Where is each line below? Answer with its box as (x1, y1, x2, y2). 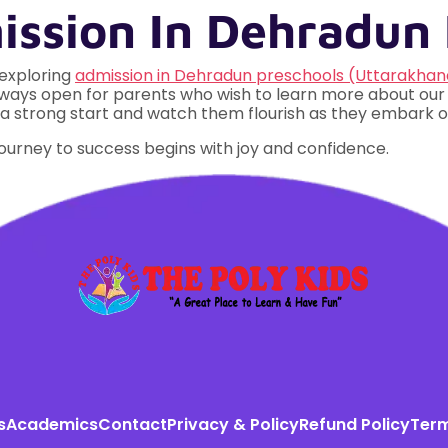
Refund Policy (299, 413, 410, 437)
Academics (6, 413, 98, 437)
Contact (98, 413, 167, 437)
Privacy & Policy (167, 413, 299, 437)
